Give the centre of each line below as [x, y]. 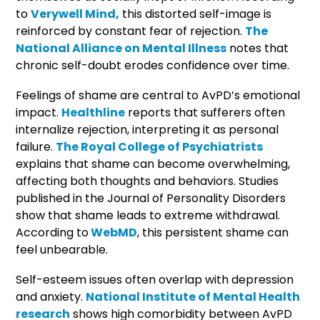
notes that [258, 48]
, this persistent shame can [213, 232]
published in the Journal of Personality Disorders [151, 198]
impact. [39, 112]
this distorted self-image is [196, 14]
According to [52, 232]
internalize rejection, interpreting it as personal [147, 129]
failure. [36, 146]
